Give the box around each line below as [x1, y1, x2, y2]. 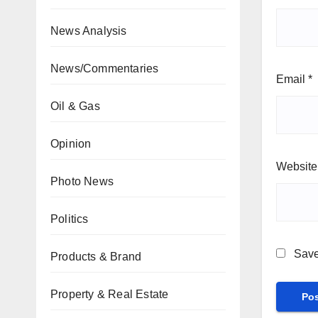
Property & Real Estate [50, 288, 169, 300]
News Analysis [50, 25, 127, 37]
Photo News [50, 175, 114, 187]
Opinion [50, 138, 92, 150]
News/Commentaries [50, 62, 159, 75]
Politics [50, 213, 89, 225]
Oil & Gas [50, 100, 100, 112]
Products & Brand [50, 251, 142, 263]
